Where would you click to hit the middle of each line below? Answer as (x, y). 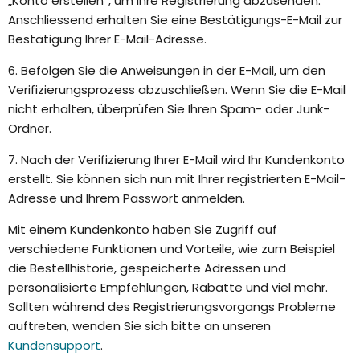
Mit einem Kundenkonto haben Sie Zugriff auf (143, 230)
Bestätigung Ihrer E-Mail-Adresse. (107, 39)
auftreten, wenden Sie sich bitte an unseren (139, 326)
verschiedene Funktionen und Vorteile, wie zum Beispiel (172, 249)
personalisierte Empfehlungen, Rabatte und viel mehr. (168, 288)
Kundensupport (54, 346)
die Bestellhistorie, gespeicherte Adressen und (147, 268)
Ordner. (30, 129)
